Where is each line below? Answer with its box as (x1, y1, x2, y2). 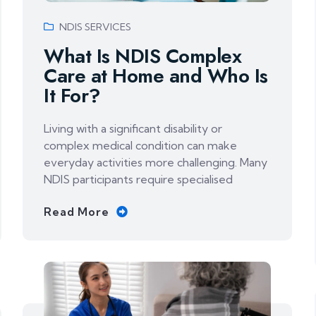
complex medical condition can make (44, 138, 238, 153)
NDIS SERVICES (59, 20, 132, 34)
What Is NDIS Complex (44, 42, 242, 71)
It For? (44, 81, 101, 111)
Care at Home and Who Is (44, 61, 268, 91)
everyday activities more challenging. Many (44, 155, 268, 170)
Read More (44, 205, 109, 219)
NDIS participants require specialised (44, 172, 233, 187)
